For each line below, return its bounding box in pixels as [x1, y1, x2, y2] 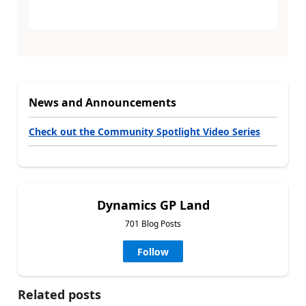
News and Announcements [29, 94, 176, 110]
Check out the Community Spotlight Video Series [29, 124, 260, 138]
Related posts [18, 286, 101, 303]
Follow [137, 245, 169, 258]
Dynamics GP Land [96, 196, 210, 213]
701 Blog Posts [125, 217, 181, 229]
